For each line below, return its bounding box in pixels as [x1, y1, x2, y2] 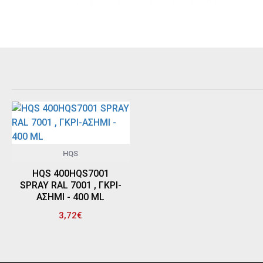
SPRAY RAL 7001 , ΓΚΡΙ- [19, 180, 122, 191]
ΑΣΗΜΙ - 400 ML [36, 191, 105, 203]
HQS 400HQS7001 [32, 168, 109, 179]
